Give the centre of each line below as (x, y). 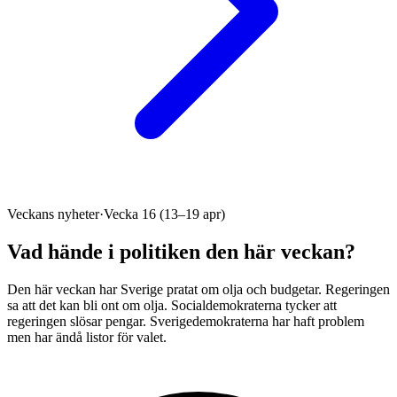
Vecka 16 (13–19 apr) (164, 214)
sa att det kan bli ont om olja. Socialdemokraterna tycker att (172, 305)
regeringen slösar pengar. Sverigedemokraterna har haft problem (186, 321)
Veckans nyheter (53, 214)
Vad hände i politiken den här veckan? (181, 251)
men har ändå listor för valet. (87, 337)
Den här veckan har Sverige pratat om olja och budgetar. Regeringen (198, 289)
